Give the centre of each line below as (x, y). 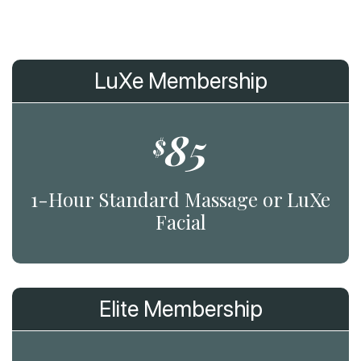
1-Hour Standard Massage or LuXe (180, 199)
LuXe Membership (180, 80)
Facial (180, 221)
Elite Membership (180, 308)
